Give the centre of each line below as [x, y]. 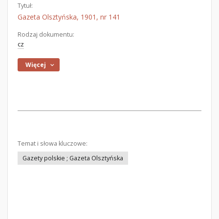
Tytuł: [25, 6]
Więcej [36, 65]
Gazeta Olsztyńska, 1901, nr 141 [69, 17]
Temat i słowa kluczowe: [53, 143]
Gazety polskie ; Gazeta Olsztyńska [73, 158]
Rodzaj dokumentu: [46, 34]
